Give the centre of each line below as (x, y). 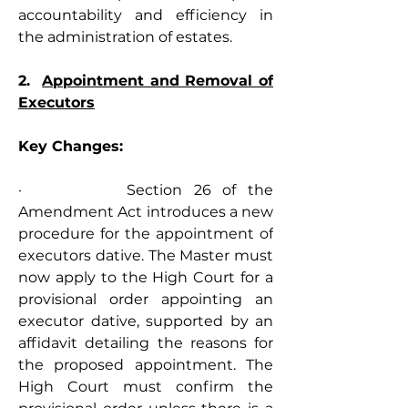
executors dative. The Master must (146, 255)
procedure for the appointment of (146, 234)
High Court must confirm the (146, 387)
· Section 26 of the (146, 190)
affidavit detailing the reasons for (146, 343)
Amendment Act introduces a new (146, 212)
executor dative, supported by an (146, 321)
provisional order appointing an (146, 299)
